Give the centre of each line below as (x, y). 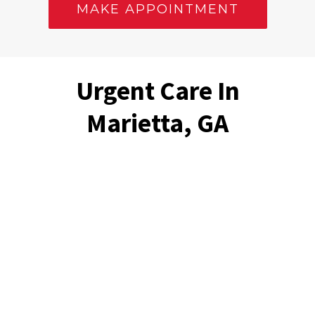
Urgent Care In (157, 90)
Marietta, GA (157, 123)
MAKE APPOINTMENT (157, 9)
